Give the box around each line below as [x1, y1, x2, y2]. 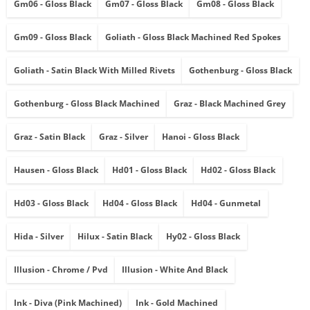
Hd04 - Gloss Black [102, 197, 177, 210]
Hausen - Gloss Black [14, 164, 98, 176]
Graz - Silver [99, 131, 148, 143]
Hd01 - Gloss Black [112, 164, 187, 176]
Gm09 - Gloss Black [14, 31, 91, 44]
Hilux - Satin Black [77, 230, 152, 243]
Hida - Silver [14, 230, 64, 243]
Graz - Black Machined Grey [174, 98, 286, 110]
